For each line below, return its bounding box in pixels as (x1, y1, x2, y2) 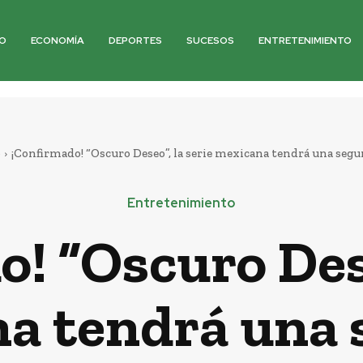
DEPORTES (109, 34, 163, 47)
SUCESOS (186, 34, 235, 47)
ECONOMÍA (31, 34, 85, 47)
